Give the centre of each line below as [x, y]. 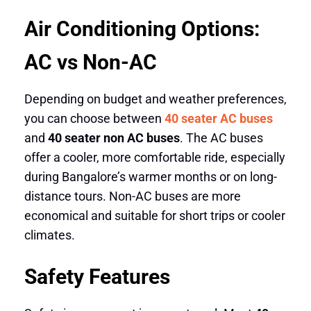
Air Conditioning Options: [142, 28]
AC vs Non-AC [90, 62]
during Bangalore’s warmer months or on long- [150, 176]
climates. [49, 235]
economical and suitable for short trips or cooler [154, 215]
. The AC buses [221, 137]
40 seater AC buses [218, 118]
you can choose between [94, 118]
